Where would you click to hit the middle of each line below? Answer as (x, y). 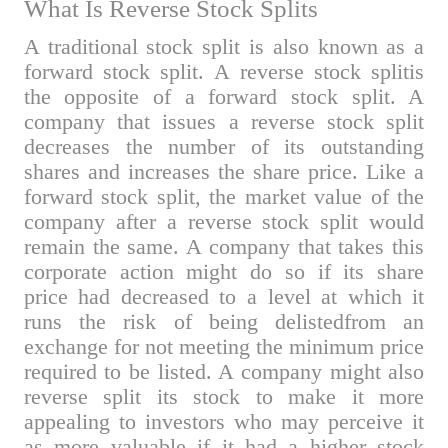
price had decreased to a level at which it (224, 296)
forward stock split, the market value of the (224, 196)
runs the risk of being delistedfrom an (224, 321)
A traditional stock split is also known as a (224, 46)
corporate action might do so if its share (224, 271)
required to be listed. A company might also (224, 371)
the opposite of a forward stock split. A (224, 96)
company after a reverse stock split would (224, 221)
